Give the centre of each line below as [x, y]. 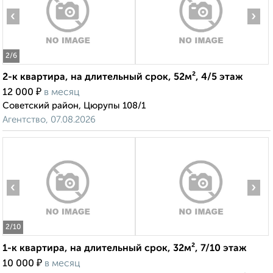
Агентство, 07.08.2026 [49, 120]
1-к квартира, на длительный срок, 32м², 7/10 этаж [125, 249]
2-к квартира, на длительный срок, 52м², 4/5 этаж [123, 78]
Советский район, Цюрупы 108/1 [74, 106]
